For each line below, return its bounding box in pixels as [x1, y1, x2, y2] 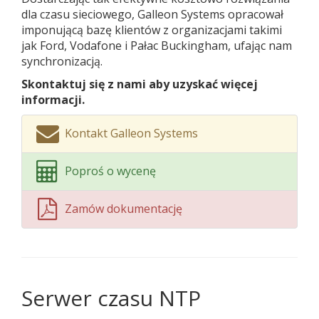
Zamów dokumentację [65, 201, 183, 216]
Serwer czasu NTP [21, 283, 201, 313]
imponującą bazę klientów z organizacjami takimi [21, 22, 282, 38]
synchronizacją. [21, 53, 103, 69]
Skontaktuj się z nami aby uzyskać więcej [21, 76, 258, 92]
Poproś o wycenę [65, 163, 157, 179]
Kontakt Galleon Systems [65, 125, 199, 141]
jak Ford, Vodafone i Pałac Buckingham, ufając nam [21, 38, 292, 53]
